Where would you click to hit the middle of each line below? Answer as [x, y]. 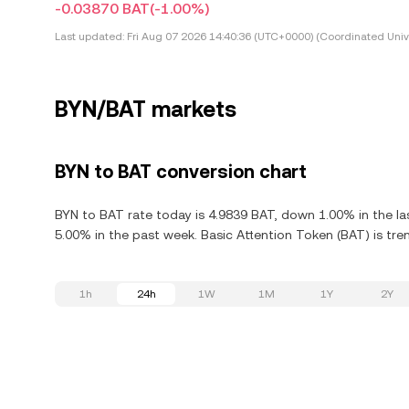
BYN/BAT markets [146, 110]
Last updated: [89, 37]
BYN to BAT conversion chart [181, 172]
